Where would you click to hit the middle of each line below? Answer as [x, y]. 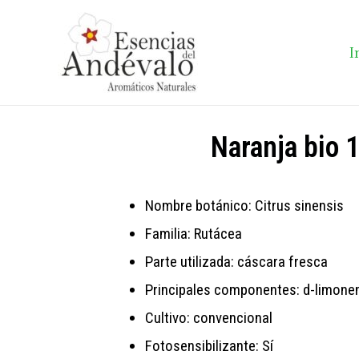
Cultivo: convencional [209, 318]
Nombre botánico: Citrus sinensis [244, 206]
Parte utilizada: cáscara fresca [236, 262]
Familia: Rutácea [194, 234]
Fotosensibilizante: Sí [211, 346]
